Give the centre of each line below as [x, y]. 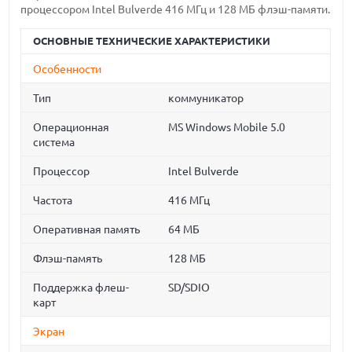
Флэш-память [68, 259]
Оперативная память [87, 230]
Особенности [68, 70]
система [54, 143]
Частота [53, 201]
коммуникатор [206, 99]
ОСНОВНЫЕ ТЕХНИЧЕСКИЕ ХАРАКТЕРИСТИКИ [152, 41]
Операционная [71, 128]
